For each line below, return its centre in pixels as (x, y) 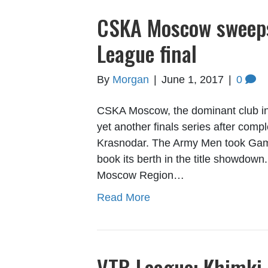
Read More (124, 198)
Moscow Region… (141, 176)
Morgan (131, 80)
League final (147, 53)
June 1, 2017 (193, 80)
